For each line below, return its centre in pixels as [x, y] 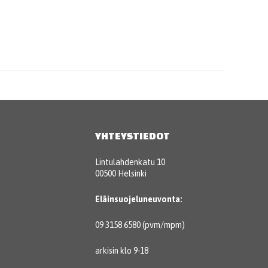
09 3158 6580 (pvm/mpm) [140, 225]
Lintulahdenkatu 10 [130, 162]
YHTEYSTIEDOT [132, 135]
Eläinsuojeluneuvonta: [138, 199]
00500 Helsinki [121, 173]
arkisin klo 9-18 [121, 250]
